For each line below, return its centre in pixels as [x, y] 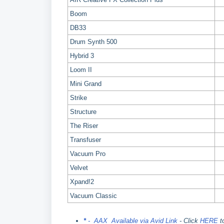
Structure [83, 112]
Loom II [81, 70]
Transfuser [85, 140]
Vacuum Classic [93, 196]
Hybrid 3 [82, 56]
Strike [78, 98]
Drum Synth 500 [93, 42]
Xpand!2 [82, 182]
